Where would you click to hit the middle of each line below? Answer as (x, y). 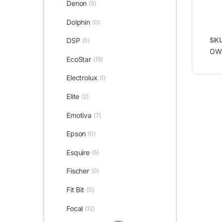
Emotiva (79, 115)
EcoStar (79, 59)
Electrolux (82, 78)
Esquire (78, 152)
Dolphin (78, 22)
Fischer (78, 171)
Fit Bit (75, 190)
